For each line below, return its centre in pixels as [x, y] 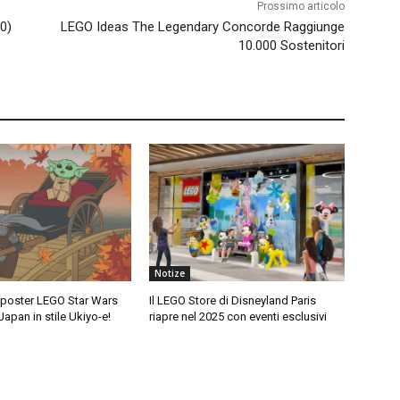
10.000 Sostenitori [291, 46]
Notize [170, 273]
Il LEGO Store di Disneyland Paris [233, 300]
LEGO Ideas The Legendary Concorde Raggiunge [202, 27]
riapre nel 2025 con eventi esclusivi [238, 316]
